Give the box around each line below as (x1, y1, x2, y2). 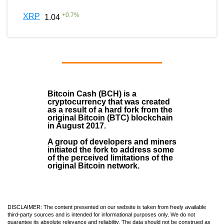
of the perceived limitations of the (47, 153, 173, 162)
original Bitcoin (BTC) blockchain (47, 113, 173, 122)
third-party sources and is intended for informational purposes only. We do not (7, 211, 195, 217)
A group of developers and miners (47, 137, 176, 146)
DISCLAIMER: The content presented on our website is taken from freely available (7, 203, 206, 210)
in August (47, 121, 86, 130)
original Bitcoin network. (47, 161, 139, 170)
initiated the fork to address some (47, 145, 174, 154)
